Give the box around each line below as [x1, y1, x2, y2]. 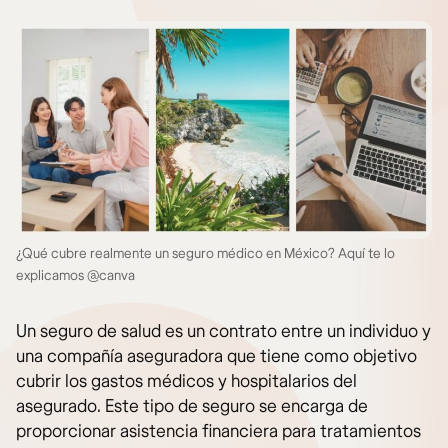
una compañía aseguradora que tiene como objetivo [16, 345, 417, 369]
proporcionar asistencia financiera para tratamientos [16, 420, 421, 444]
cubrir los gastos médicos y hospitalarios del [16, 370, 357, 394]
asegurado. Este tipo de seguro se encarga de [16, 395, 368, 419]
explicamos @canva [16, 267, 135, 285]
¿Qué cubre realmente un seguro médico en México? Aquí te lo [16, 245, 395, 263]
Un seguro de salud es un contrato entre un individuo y [16, 320, 431, 344]
